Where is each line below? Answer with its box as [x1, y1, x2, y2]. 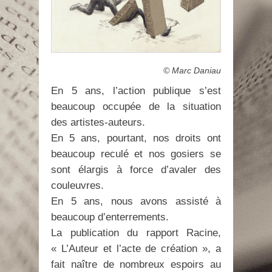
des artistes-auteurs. [51, 117, 145, 129]
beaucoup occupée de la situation [51, 101, 221, 113]
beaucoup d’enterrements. [51, 211, 169, 223]
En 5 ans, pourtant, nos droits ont [51, 132, 221, 144]
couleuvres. [51, 180, 104, 192]
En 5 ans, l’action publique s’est [51, 85, 221, 97]
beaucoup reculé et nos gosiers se [51, 148, 221, 160]
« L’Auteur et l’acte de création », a [51, 243, 221, 255]
